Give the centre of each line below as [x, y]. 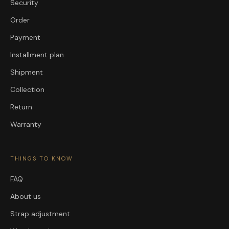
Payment [25, 38]
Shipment [27, 72]
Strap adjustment [40, 214]
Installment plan [37, 55]
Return [21, 107]
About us [26, 197]
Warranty [26, 124]
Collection [27, 90]
